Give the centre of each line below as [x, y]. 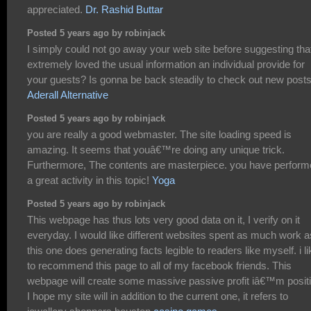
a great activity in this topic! [90, 180]
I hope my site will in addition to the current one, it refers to [158, 296]
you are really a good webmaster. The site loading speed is [159, 135]
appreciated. [56, 10]
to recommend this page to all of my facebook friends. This [159, 266]
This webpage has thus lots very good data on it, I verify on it [163, 220]
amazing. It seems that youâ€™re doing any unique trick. [156, 150]
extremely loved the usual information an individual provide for [166, 65]
